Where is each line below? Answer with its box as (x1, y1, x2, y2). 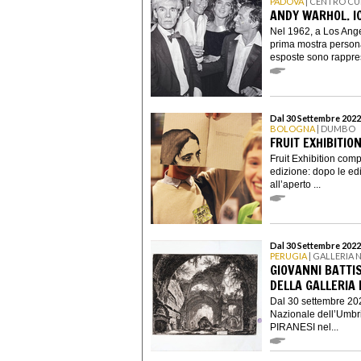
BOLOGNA (270, 123, 315, 135)
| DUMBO (315, 123, 355, 135)
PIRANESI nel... (270, 321, 338, 333)
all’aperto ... (270, 178, 321, 190)
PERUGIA (270, 251, 307, 262)
